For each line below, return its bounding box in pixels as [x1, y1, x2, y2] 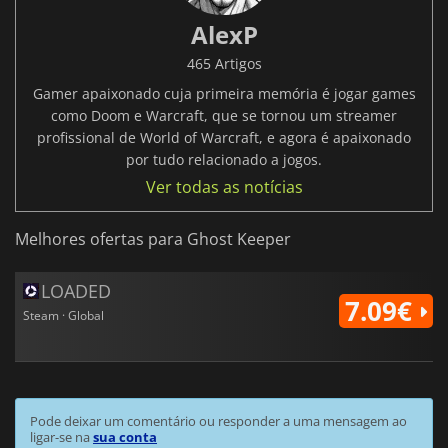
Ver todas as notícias [145, 176, 303, 199]
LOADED [41, 279, 111, 304]
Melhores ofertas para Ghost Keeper [15, 228, 291, 251]
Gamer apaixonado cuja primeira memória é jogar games [32, 84, 416, 104]
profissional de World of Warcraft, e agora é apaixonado [37, 128, 411, 148]
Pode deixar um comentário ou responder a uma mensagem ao [30, 412, 407, 431]
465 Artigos [186, 54, 262, 74]
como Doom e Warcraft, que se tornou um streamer [51, 106, 397, 126]
